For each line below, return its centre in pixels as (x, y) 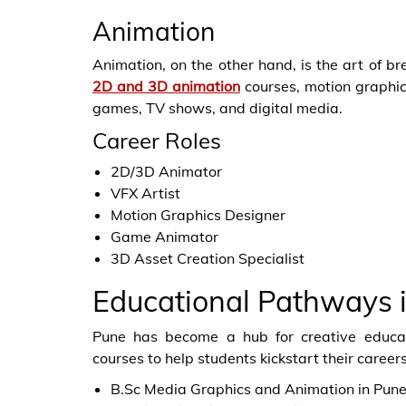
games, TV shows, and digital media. (217, 108)
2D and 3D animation (166, 86)
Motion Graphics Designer (198, 215)
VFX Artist (145, 193)
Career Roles (157, 140)
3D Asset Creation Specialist (208, 258)
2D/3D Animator (166, 171)
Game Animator (164, 237)
